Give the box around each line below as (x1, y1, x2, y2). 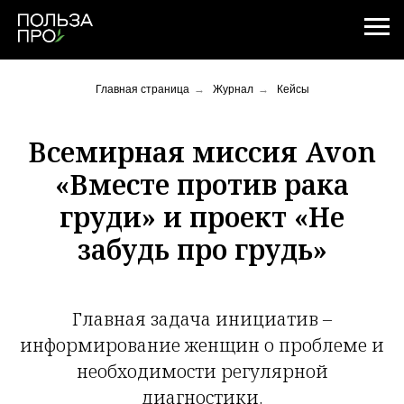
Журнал (212, 83, 253, 96)
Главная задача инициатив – (72, 307, 332, 331)
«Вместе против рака (55, 166, 349, 203)
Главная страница (95, 83, 189, 96)
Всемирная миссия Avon (28, 133, 376, 170)
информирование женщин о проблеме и (20, 333, 384, 357)
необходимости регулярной (76, 359, 328, 383)
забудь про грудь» (77, 231, 327, 268)
